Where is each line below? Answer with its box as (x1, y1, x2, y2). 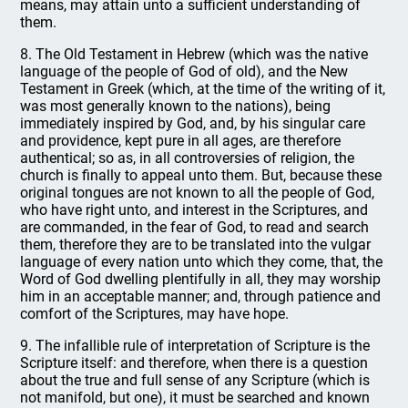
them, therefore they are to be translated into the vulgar (20, 236, 372, 253)
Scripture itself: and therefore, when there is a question (20, 354, 369, 372)
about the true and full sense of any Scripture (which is (20, 372, 371, 389)
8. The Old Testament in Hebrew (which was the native (20, 46, 369, 63)
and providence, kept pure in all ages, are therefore (20, 132, 342, 149)
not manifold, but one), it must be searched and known (20, 389, 371, 406)
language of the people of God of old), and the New (20, 63, 349, 80)
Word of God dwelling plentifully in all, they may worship (20, 270, 382, 288)
